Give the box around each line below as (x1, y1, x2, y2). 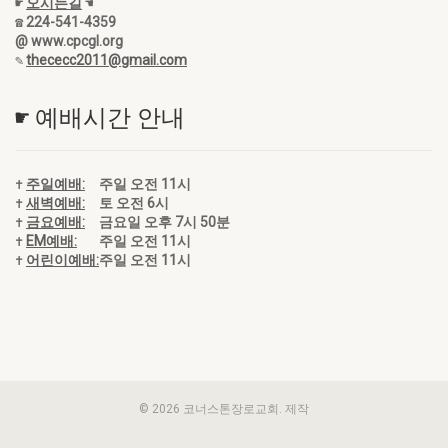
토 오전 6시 (99, 195, 169, 211)
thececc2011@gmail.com (26, 52, 187, 68)
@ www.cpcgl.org (15, 33, 123, 49)
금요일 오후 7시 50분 (99, 214, 230, 230)
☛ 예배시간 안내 (15, 104, 185, 132)
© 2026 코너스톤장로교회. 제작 (139, 402, 309, 416)
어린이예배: (26, 252, 99, 268)
